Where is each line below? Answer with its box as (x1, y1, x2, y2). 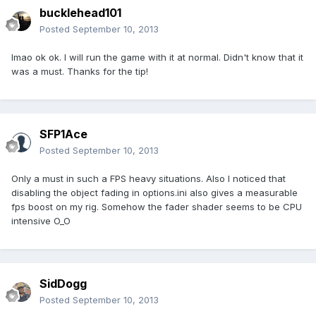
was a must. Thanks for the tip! (11, 66, 148, 78)
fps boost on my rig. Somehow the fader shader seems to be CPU (11, 201, 302, 213)
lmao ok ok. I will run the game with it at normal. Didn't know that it (11, 51, 303, 63)
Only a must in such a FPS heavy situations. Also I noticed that (11, 173, 286, 185)
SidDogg (39, 276, 87, 291)
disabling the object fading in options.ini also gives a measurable (11, 187, 298, 199)
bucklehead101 (39, 6, 121, 20)
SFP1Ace (39, 127, 87, 142)
